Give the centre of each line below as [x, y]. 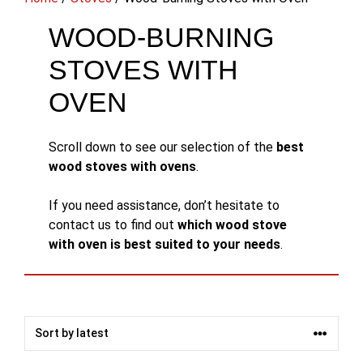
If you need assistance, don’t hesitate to [164, 205]
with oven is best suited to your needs [164, 244]
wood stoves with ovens [122, 166]
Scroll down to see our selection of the [162, 147]
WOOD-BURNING [161, 37]
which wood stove [232, 224]
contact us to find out [113, 224]
